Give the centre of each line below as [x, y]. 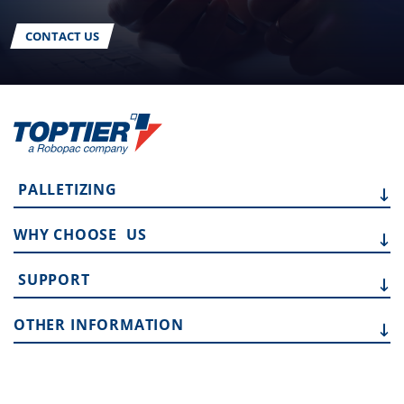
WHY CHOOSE [68, 234]
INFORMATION [127, 325]
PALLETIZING [68, 189]
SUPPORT [54, 280]
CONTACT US [62, 36]
